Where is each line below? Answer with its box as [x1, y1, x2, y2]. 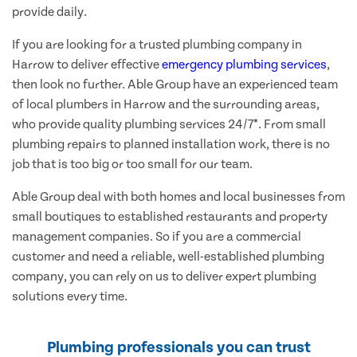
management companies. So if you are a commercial [12, 229, 301, 245]
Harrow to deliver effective [12, 57, 162, 73]
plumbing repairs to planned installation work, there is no [12, 137, 330, 152]
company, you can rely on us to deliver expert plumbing [12, 269, 316, 284]
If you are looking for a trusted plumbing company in [12, 37, 302, 53]
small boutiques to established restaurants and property [12, 210, 328, 225]
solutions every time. [12, 289, 127, 304]
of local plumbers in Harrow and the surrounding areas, [12, 97, 320, 112]
